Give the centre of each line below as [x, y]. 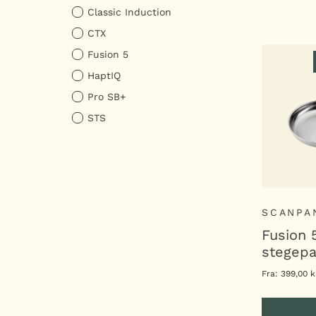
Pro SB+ [107, 97]
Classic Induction [129, 12]
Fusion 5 [108, 54]
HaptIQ [104, 75]
